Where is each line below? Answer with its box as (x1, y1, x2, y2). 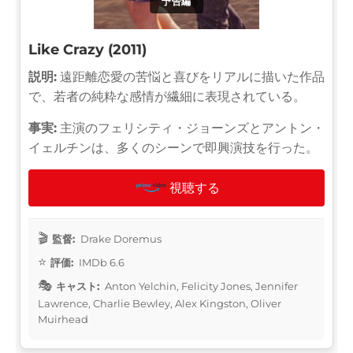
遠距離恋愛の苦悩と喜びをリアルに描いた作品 (57, 69, 325, 84)
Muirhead (38, 312, 88, 325)
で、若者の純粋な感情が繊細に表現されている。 (28, 88, 306, 104)
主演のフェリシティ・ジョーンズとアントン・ (57, 120, 325, 136)
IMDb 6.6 (76, 255, 124, 269)
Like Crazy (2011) (28, 40, 147, 58)
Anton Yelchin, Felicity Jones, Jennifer (102, 279, 298, 292)
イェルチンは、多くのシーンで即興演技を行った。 (28, 139, 318, 155)
